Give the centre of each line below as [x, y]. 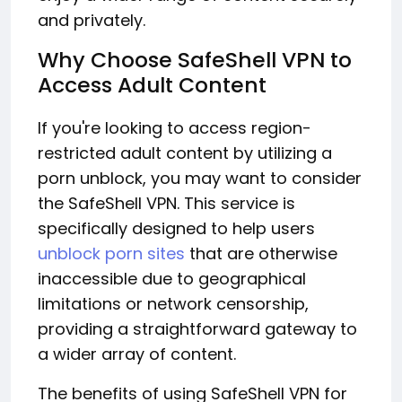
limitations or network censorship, [173, 304]
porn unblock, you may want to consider [200, 179]
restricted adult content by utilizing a [185, 153]
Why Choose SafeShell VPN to [195, 60]
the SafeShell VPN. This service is [166, 204]
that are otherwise [261, 254]
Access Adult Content [152, 85]
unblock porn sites [111, 254]
